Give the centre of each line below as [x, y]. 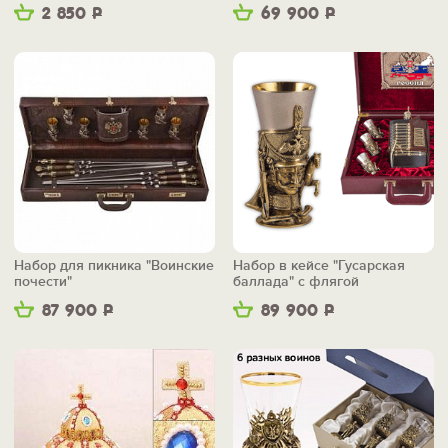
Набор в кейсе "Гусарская [319, 266]
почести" [43, 282]
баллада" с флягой [296, 282]
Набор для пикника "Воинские [114, 266]
